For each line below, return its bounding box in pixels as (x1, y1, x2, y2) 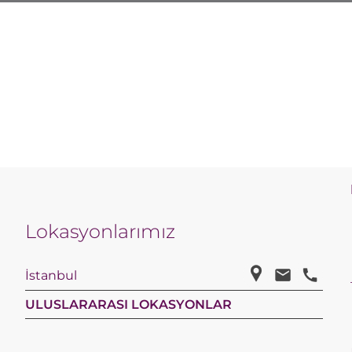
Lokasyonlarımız (25, 220, 176, 244)
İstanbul (25, 267, 78, 283)
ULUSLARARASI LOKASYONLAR (25, 297, 233, 313)
